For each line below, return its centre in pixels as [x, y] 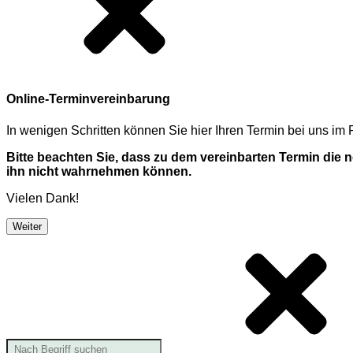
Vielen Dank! [43, 198]
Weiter [27, 226]
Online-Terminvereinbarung [88, 99]
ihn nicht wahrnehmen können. [99, 171]
